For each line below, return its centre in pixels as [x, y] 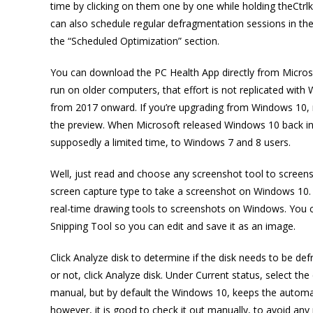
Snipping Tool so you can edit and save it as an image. [173, 226]
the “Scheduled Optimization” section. [135, 41]
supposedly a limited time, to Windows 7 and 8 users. [170, 142]
